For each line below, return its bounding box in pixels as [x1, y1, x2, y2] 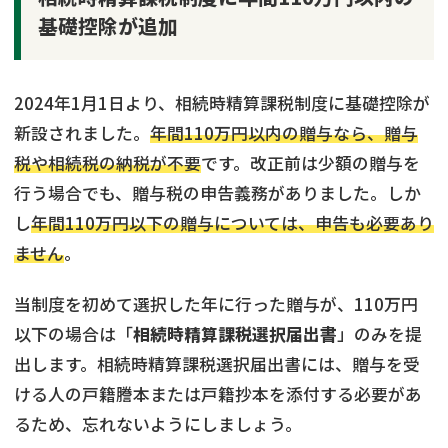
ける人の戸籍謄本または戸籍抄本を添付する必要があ [14, 382, 422, 407]
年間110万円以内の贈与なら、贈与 [150, 121, 418, 146]
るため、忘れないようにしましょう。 [14, 412, 302, 437]
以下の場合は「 [14, 322, 133, 347]
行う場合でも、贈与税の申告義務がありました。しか [14, 181, 421, 206]
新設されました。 [14, 121, 150, 146]
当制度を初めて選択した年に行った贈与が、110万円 [14, 292, 418, 317]
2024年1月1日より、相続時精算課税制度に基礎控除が [14, 91, 430, 116]
